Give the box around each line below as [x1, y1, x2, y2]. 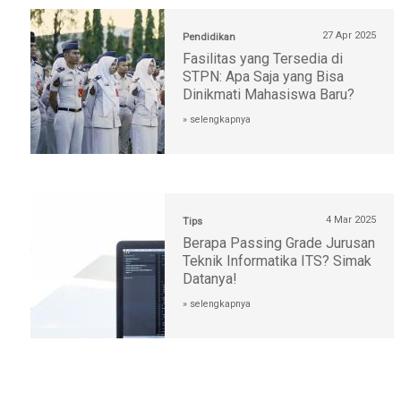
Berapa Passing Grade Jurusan [183, 235, 375, 252]
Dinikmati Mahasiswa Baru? [183, 86, 354, 104]
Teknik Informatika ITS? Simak [183, 252, 371, 270]
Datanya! [183, 270, 237, 288]
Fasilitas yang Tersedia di [183, 50, 343, 68]
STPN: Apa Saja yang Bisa [183, 68, 344, 86]
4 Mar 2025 [326, 214, 376, 226]
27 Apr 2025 [322, 30, 376, 42]
